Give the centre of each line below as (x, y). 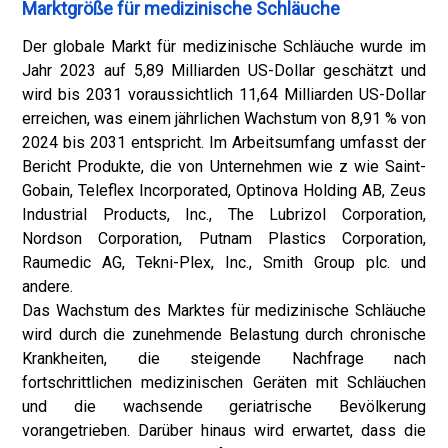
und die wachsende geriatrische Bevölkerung (224, 406)
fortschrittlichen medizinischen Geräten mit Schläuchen (224, 382)
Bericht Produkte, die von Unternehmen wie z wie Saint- (224, 166)
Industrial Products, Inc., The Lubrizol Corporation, (224, 214)
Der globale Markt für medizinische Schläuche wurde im (224, 46)
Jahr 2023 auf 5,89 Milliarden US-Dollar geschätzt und (224, 70)
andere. (47, 286)
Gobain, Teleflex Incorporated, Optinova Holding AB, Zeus (224, 190)
